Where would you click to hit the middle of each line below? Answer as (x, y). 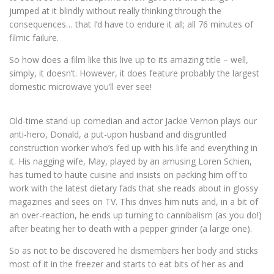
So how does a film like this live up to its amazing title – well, (129, 60)
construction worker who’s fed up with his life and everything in (133, 148)
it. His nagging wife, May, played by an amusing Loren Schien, (131, 161)
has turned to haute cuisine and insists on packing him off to (128, 175)
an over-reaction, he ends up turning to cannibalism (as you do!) (135, 215)
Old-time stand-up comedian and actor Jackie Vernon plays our (133, 121)
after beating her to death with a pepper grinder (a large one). (131, 228)
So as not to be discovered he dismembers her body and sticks (134, 250)
